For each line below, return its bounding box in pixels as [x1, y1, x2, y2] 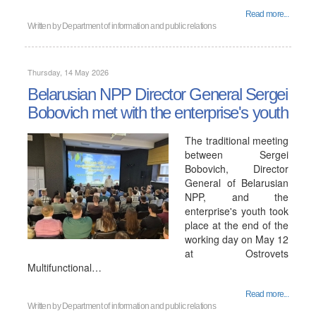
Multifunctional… [28, 260, 102, 274]
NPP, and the [185, 190, 288, 204]
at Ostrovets [185, 246, 288, 260]
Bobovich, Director [185, 162, 288, 176]
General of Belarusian [185, 176, 288, 190]
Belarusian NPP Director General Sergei [28, 85, 288, 104]
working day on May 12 [185, 232, 288, 246]
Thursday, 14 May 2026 [28, 66, 109, 78]
